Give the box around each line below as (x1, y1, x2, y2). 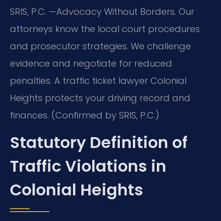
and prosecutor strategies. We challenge (10, 39, 191, 52)
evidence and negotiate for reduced (10, 57, 172, 70)
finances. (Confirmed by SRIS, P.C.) (10, 109, 159, 121)
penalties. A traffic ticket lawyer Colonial (10, 74, 186, 87)
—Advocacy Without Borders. (49, 5, 176, 18)
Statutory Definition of (10, 131, 187, 154)
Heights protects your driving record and (10, 91, 190, 104)
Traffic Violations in (10, 155, 166, 178)
